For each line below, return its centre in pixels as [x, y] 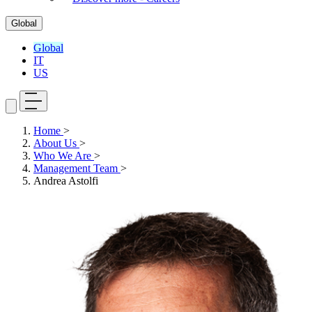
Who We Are [64, 156]
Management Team [77, 168]
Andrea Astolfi [66, 181]
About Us [56, 143]
